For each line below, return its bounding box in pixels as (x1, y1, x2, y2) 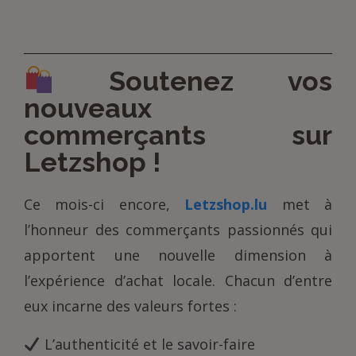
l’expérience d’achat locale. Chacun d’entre (24, 271, 332, 291)
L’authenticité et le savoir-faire (40, 335, 255, 354)
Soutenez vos (54, 65, 332, 98)
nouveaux (24, 92, 152, 125)
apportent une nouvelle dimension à (24, 246, 332, 265)
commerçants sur (24, 119, 332, 152)
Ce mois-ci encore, (24, 195, 185, 215)
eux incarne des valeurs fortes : (24, 296, 237, 316)
